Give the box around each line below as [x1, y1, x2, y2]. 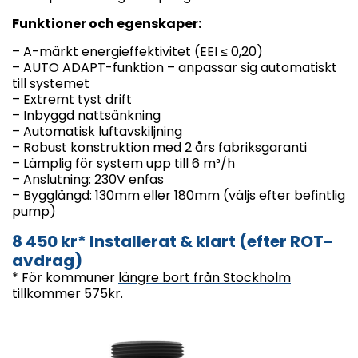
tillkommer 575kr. [12, 284, 123, 304]
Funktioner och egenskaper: [12, 14, 201, 34]
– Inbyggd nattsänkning [12, 106, 161, 125]
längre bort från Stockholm [118, 268, 291, 288]
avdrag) [12, 249, 82, 272]
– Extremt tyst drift [12, 90, 132, 109]
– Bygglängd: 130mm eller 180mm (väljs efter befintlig [12, 186, 345, 205]
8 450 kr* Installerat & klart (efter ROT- [12, 230, 333, 253]
